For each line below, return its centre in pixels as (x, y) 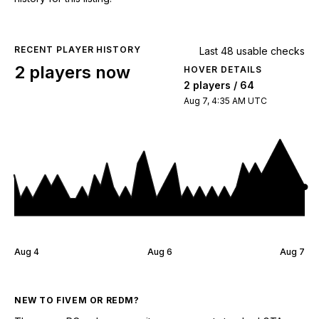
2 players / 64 (219, 85)
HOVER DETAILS (223, 69)
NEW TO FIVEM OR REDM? (77, 300)
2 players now (72, 72)
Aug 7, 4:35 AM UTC (225, 100)
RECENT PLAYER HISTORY (78, 49)
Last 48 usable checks (252, 51)
